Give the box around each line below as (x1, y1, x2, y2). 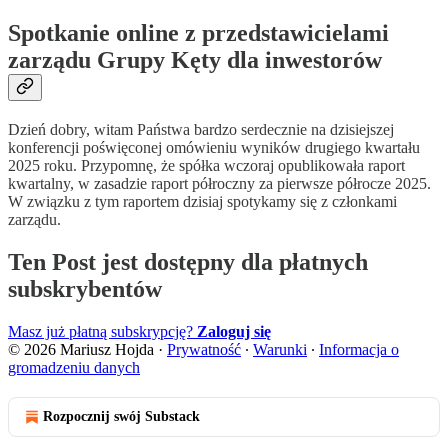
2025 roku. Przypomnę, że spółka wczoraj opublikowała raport (8, 157, 405, 175)
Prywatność (167, 341, 241, 359)
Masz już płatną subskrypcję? (8, 323, 197, 341)
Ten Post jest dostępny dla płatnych (8, 249, 368, 276)
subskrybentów (8, 276, 162, 303)
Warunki (253, 341, 307, 359)
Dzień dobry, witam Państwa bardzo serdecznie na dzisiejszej (8, 121, 394, 139)
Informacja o (319, 341, 399, 359)
